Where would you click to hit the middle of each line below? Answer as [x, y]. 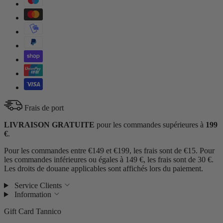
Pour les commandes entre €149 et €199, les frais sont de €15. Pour [109, 150]
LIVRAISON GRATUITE [49, 124]
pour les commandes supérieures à [150, 124]
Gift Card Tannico [33, 211]
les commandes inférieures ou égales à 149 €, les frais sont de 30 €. [109, 159]
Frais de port [44, 108]
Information [33, 194]
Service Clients [38, 185]
